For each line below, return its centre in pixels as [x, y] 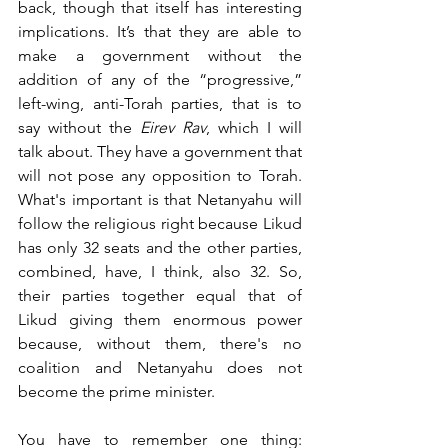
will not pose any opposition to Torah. [160, 175]
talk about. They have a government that [160, 151]
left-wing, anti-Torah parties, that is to [160, 103]
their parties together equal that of [160, 295]
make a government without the [160, 55]
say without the [79, 127]
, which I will [254, 127]
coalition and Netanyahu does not [160, 367]
